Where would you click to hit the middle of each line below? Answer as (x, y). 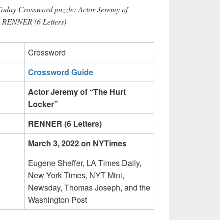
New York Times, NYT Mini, (76, 175)
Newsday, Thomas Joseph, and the (89, 188)
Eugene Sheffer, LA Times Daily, (85, 163)
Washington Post (57, 200)
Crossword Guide (61, 72)
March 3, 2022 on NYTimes (77, 143)
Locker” (43, 104)
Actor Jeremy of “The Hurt (77, 92)
